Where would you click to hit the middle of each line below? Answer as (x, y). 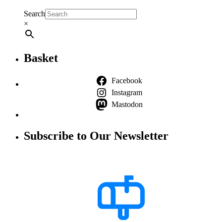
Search (34, 13)
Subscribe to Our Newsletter (96, 136)
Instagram (127, 93)
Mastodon (127, 105)
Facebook (127, 81)
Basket (41, 58)
